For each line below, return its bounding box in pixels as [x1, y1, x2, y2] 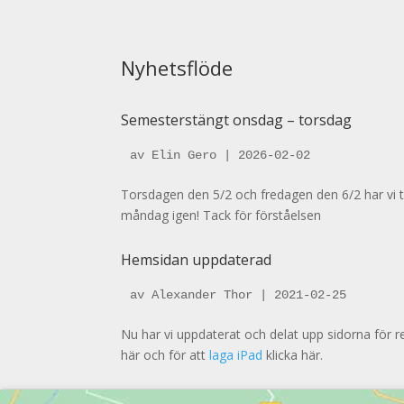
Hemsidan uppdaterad [121, 249, 272, 270]
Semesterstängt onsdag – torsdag [121, 110, 353, 131]
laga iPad [209, 345, 263, 363]
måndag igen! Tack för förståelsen [121, 207, 322, 225]
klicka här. [262, 345, 324, 363]
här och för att [121, 345, 210, 363]
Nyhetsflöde [121, 53, 234, 81]
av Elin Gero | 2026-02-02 [130, 148, 311, 163]
